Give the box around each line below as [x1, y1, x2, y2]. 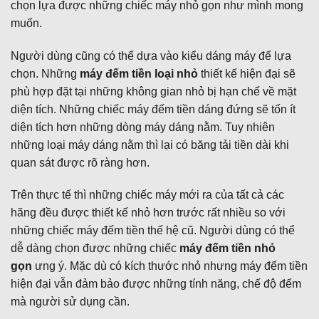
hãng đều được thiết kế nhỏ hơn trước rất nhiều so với [11, 206, 286, 219]
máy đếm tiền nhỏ [179, 242, 276, 255]
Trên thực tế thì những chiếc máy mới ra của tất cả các [11, 189, 284, 202]
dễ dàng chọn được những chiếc [11, 242, 179, 255]
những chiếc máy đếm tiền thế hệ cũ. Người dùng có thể [11, 224, 295, 237]
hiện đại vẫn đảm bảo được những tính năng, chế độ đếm [11, 278, 301, 291]
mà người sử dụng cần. [11, 296, 130, 308]
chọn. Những [11, 67, 80, 80]
